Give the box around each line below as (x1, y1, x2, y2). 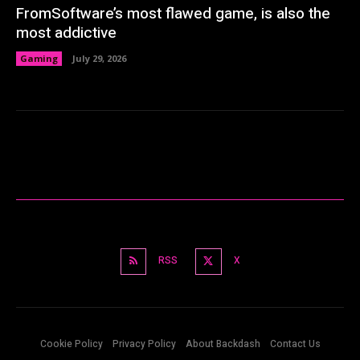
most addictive (16, 22, 117, 45)
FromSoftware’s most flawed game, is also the (16, 2, 330, 26)
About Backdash (185, 336, 260, 351)
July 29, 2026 (72, 52, 126, 65)
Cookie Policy (39, 336, 103, 351)
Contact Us (269, 336, 321, 351)
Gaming (20, 52, 58, 65)
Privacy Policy (112, 336, 176, 351)
